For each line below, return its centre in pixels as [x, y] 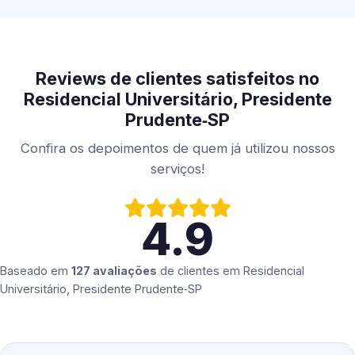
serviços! [177, 169]
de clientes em [200, 271]
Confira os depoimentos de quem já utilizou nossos [177, 149]
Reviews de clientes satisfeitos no [177, 79]
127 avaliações [114, 271]
